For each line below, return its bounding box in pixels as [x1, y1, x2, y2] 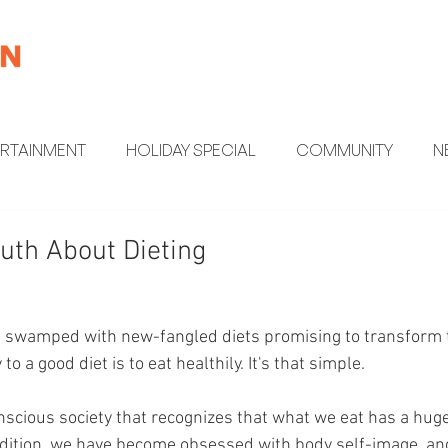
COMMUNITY [296, 140, 393, 160]
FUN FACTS [288, 220, 368, 240]
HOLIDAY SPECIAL [126, 140, 256, 160]
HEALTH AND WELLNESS [71, 220, 248, 240]
